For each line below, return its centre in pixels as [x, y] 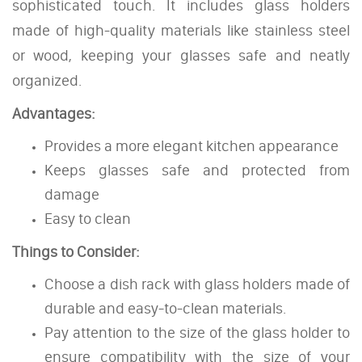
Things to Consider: [76, 251]
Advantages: [54, 113]
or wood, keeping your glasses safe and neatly [181, 55]
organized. [47, 80]
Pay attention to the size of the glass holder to [197, 332]
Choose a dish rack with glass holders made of [197, 284]
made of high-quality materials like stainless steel [181, 30]
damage [72, 194]
